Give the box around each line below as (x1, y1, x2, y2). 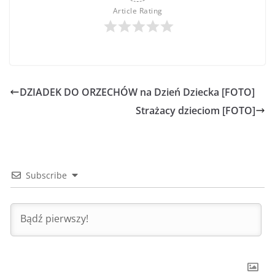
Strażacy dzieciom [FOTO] (136, 104, 255, 118)
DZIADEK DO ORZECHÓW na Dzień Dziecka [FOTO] (20, 85, 255, 99)
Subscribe (26, 169, 67, 182)
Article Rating (112, 6, 163, 17)
